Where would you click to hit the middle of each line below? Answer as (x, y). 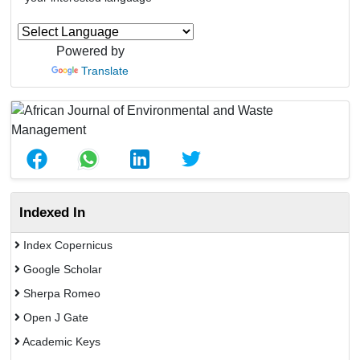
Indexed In (52, 212)
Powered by (90, 51)
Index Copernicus (66, 245)
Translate (105, 71)
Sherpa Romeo (60, 293)
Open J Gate (54, 317)
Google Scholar (61, 269)
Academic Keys (60, 342)
